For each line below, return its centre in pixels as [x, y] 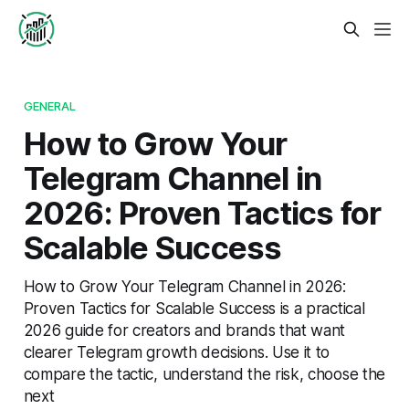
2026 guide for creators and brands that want [184, 330]
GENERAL [50, 105]
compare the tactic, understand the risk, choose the [204, 373]
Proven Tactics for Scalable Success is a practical [194, 308]
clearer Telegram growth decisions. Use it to [177, 351]
